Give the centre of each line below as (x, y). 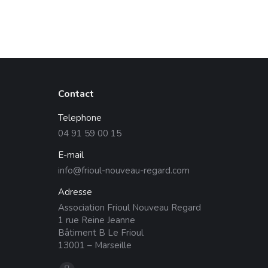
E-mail (71, 155)
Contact (76, 94)
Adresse (75, 192)
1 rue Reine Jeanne (97, 220)
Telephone (80, 118)
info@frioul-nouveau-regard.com (124, 171)
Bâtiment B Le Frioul (101, 233)
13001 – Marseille (95, 246)
